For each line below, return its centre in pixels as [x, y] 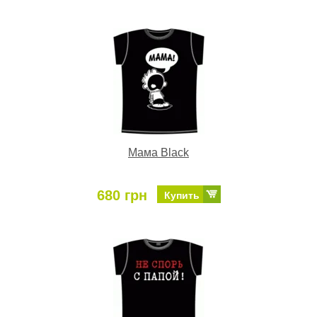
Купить [181, 196]
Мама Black [158, 153]
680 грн [122, 196]
